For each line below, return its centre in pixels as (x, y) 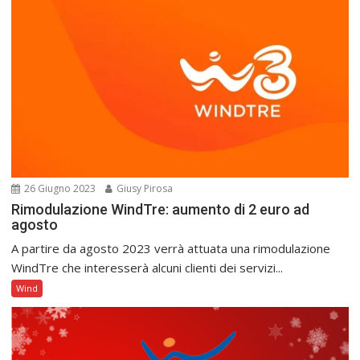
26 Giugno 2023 (59, 188)
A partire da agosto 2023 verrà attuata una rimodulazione (171, 248)
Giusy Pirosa (144, 188)
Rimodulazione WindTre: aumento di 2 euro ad (161, 209)
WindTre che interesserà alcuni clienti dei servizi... (147, 267)
